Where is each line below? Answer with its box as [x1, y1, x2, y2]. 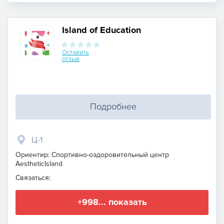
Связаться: [15, 173, 50, 182]
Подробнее [90, 101, 136, 112]
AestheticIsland [15, 159, 62, 168]
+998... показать [77, 196, 147, 208]
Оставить [62, 48, 89, 56]
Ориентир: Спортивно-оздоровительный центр [15, 150, 169, 159]
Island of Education [62, 24, 141, 35]
